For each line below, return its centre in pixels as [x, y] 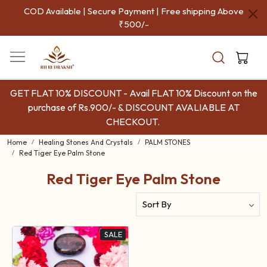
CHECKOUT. [133, 122]
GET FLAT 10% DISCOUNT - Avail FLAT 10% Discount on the [133, 93]
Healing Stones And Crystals [86, 142]
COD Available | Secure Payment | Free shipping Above [133, 11]
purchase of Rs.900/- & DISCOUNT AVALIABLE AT [133, 107]
